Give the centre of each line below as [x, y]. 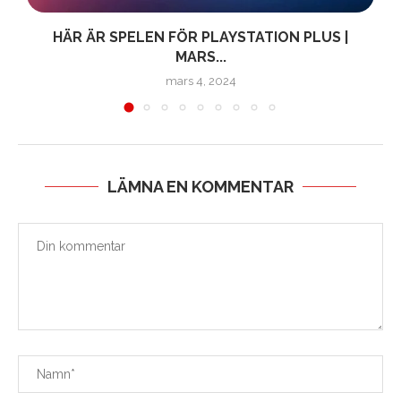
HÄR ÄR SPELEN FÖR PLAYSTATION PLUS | [200, 38]
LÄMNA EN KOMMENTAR [200, 187]
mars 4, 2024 [200, 81]
